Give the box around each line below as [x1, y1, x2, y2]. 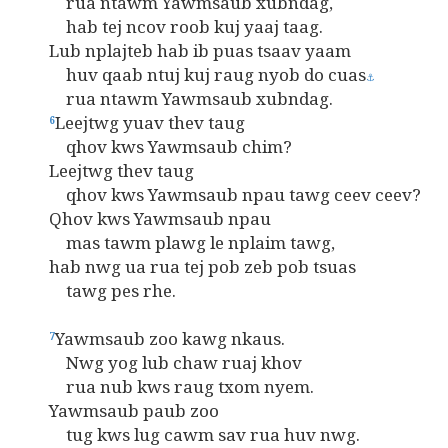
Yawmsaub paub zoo [15, 399, 219, 422]
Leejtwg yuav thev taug [55, 111, 245, 134]
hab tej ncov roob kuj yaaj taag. [15, 15, 323, 38]
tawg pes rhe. [15, 279, 176, 302]
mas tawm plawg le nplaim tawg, [15, 231, 335, 254]
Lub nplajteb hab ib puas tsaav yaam [15, 39, 351, 62]
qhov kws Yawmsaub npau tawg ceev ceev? [15, 183, 421, 206]
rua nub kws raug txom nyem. [15, 375, 314, 398]
